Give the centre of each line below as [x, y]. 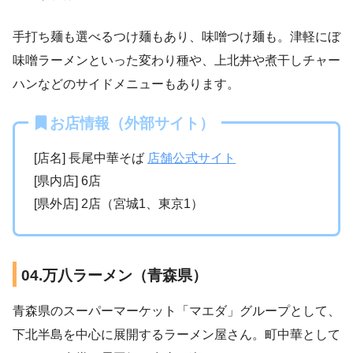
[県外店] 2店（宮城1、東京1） [119, 203]
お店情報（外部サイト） [132, 123]
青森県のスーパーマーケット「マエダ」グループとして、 [176, 310]
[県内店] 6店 [67, 180]
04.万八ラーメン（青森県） [114, 275]
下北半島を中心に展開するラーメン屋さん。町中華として [176, 334]
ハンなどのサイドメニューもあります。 [126, 84]
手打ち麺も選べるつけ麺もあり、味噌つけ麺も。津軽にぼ [176, 36]
